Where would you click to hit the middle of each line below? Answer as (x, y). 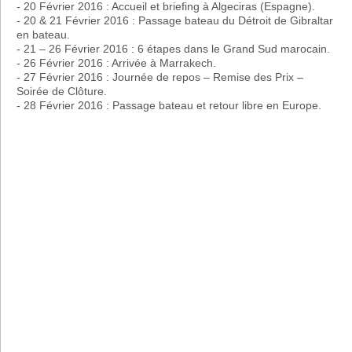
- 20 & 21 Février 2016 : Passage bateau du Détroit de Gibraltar (175, 20)
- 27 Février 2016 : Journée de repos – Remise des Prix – (160, 77)
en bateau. (43, 34)
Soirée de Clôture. (62, 91)
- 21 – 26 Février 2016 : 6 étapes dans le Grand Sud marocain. (173, 48)
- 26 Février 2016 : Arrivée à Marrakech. (116, 62)
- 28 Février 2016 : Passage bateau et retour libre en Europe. (169, 105)
